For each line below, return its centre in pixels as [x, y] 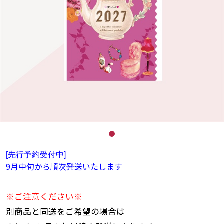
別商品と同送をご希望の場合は [65, 212]
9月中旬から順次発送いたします [64, 167]
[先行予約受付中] [36, 155]
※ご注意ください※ [44, 197]
